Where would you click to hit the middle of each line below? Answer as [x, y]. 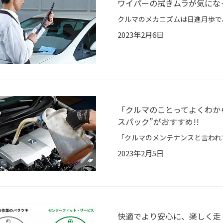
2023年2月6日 [141, 35]
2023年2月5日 [141, 153]
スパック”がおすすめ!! [158, 122]
